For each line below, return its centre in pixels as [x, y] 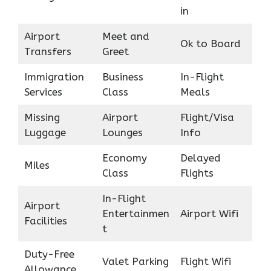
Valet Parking [135, 262]
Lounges [122, 133]
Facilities [45, 221]
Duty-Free [49, 254]
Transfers [47, 52]
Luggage [45, 133]
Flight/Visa [207, 118]
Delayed [200, 158]
